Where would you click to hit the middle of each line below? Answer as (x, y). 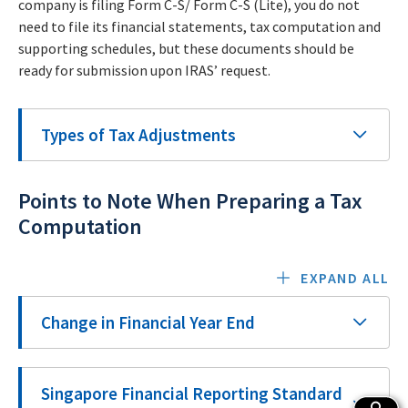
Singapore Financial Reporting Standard (192, 393)
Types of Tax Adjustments (138, 135)
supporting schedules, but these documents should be (186, 48)
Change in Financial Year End (148, 322)
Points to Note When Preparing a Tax (190, 201)
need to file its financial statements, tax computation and (199, 26)
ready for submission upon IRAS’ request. (144, 70)
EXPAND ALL (345, 278)
